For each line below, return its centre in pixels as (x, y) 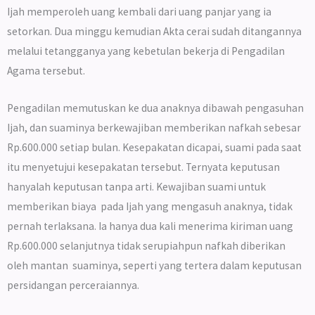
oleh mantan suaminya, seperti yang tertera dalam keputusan (154, 265)
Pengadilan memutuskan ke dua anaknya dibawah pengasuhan (155, 108)
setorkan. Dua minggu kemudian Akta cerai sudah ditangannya (154, 31)
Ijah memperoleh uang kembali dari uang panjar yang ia (139, 11)
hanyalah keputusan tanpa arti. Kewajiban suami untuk (136, 186)
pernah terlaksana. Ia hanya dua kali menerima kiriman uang (150, 226)
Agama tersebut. (46, 70)
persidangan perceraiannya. (73, 285)
